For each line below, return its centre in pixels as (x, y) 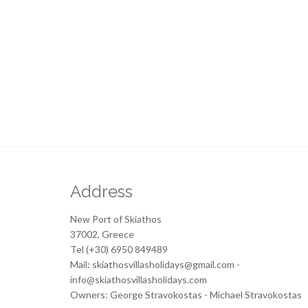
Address (101, 192)
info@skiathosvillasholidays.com (139, 280)
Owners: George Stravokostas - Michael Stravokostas (186, 295)
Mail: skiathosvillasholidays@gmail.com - (155, 265)
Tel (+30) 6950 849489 (119, 250)
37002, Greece (102, 234)
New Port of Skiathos (116, 219)
